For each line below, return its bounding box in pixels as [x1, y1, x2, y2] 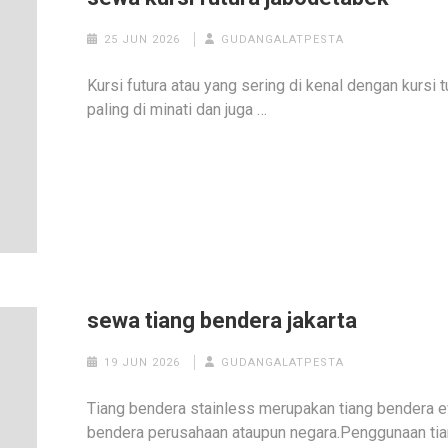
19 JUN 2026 [103, 355, 180, 369]
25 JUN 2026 [103, 32, 180, 46]
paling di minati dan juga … [87, 99, 268, 119]
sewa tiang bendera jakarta [87, 307, 358, 333]
